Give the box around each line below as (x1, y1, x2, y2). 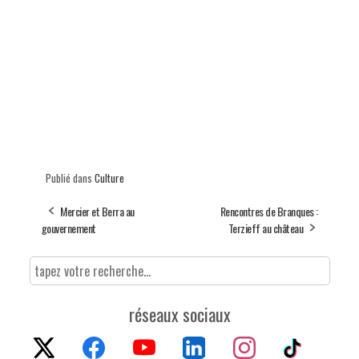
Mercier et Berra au (60, 202, 135, 220)
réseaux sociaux (128, 301, 231, 327)
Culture (94, 169, 124, 186)
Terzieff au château (228, 219, 303, 236)
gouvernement (41, 219, 96, 236)
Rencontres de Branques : (220, 202, 318, 220)
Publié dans (45, 169, 95, 186)
